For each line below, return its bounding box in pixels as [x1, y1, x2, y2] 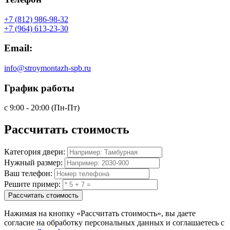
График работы [4, 82, 74, 93]
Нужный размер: [4, 158, 63, 167]
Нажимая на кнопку [4, 209, 76, 218]
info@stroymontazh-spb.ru [4, 64, 91, 73]
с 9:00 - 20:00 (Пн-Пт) [4, 103, 80, 112]
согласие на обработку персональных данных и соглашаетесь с [4, 218, 224, 227]
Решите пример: [4, 180, 61, 189]
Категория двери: [4, 147, 65, 157]
